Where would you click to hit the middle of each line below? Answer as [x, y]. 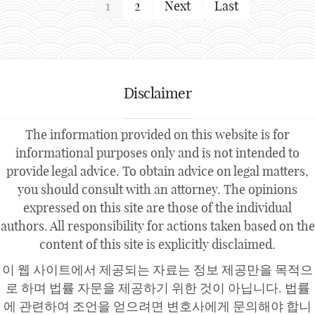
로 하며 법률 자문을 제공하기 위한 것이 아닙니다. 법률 [157, 288]
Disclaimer [157, 93]
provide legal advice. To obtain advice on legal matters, [157, 172]
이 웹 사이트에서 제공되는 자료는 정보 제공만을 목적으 [157, 270]
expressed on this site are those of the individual [157, 208]
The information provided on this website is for [157, 135]
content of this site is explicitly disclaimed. [157, 245]
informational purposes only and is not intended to [157, 153]
